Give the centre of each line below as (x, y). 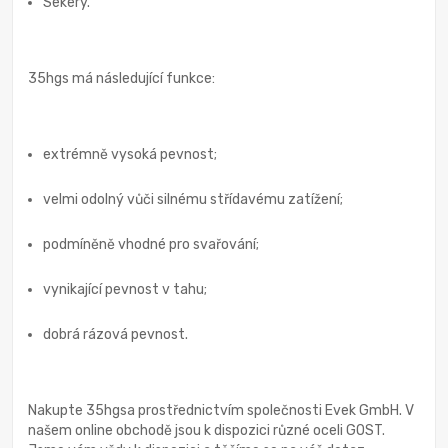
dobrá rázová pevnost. (115, 334)
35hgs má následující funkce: (121, 78)
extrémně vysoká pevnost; (130, 154)
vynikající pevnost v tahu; (125, 289)
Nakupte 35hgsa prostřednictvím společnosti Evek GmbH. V (221, 410)
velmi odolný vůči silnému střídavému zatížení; (193, 199)
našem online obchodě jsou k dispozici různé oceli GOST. (206, 430)
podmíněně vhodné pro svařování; (151, 244)
